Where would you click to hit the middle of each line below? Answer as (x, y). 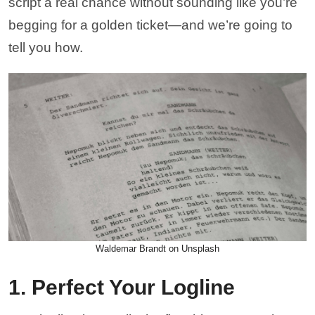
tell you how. (47, 47)
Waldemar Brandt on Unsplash (157, 248)
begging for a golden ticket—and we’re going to (150, 25)
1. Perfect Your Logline (124, 287)
